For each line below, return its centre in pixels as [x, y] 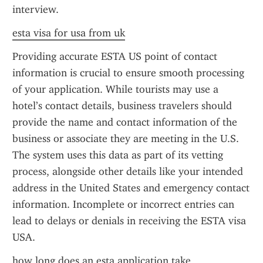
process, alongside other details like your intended [128, 171]
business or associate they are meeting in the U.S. [126, 139]
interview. [36, 9]
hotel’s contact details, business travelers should [122, 106]
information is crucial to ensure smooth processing [128, 73]
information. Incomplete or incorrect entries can [123, 204]
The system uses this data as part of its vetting [118, 155]
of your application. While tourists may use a [115, 89]
